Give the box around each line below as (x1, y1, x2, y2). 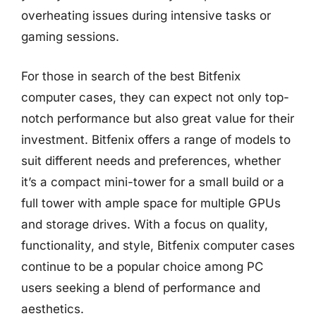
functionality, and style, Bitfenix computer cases (21, 238, 295, 253)
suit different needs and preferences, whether (21, 153, 281, 168)
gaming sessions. (21, 30, 119, 44)
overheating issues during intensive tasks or (21, 8, 271, 23)
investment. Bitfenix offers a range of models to (21, 132, 291, 147)
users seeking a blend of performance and (21, 280, 260, 295)
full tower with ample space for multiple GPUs (21, 195, 281, 210)
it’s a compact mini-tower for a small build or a (21, 174, 284, 189)
